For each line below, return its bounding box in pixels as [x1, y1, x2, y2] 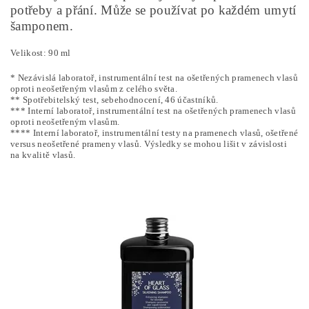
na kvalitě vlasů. [10, 150, 76, 160]
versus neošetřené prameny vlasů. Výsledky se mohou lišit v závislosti [10, 139, 288, 149]
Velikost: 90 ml [10, 48, 71, 58]
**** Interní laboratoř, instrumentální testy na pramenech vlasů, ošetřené [10, 128, 299, 138]
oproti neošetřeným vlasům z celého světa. [10, 83, 178, 94]
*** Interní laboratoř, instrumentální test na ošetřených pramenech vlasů [10, 106, 297, 116]
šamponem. [10, 19, 73, 33]
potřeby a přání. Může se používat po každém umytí [10, 3, 297, 17]
